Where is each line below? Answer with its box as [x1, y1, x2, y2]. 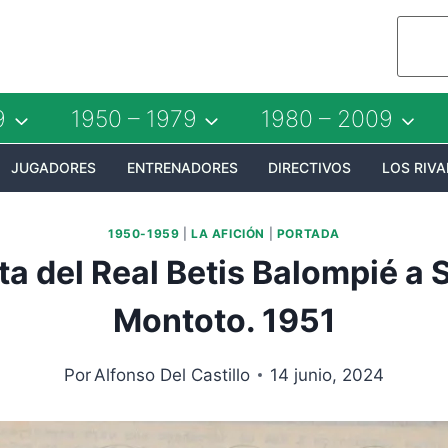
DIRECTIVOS [268, 158, 352, 176]
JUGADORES [10, 158, 96, 176]
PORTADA [276, 225, 341, 241]
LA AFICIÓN [191, 225, 266, 241]
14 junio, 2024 [270, 364, 385, 385]
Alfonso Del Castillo [94, 364, 251, 385]
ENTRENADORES [126, 158, 238, 176]
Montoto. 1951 [112, 300, 336, 340]
